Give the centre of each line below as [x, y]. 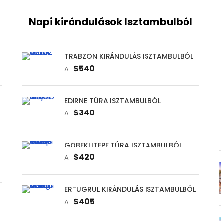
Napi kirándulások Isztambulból [110, 21]
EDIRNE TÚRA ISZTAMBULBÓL [112, 100]
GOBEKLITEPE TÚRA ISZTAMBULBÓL [123, 145]
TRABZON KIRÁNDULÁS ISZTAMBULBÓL [129, 56]
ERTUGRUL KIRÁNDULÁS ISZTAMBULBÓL [130, 189]
